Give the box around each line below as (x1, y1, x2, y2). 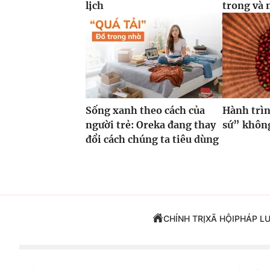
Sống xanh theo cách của (86, 104, 205, 117)
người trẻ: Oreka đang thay (86, 119, 216, 131)
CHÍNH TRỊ (163, 213, 206, 224)
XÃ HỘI (205, 213, 234, 224)
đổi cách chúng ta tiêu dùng (86, 133, 219, 146)
